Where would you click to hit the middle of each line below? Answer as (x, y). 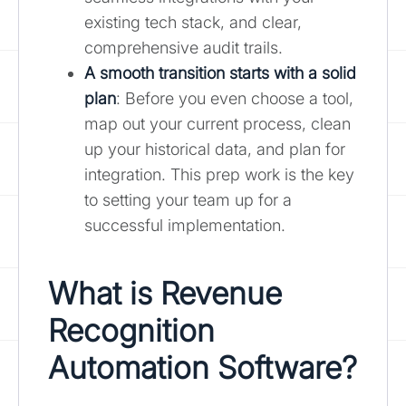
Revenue (221, 293)
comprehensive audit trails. (184, 47)
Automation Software (195, 367)
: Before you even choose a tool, (235, 98)
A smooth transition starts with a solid (220, 72)
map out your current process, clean (217, 123)
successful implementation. (185, 225)
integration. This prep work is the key (219, 174)
